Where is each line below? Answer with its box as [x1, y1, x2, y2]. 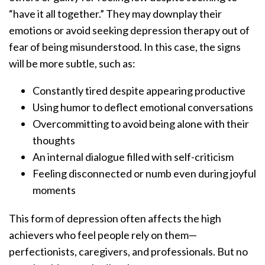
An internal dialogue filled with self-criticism [33, 150, 235, 164]
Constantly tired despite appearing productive [33, 84, 247, 98]
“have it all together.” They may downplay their [9, 7, 222, 21]
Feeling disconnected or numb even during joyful [33, 167, 256, 180]
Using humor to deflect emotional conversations [33, 101, 255, 114]
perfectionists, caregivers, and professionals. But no [9, 245, 248, 258]
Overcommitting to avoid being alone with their [33, 117, 249, 131]
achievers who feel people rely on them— [9, 228, 197, 242]
